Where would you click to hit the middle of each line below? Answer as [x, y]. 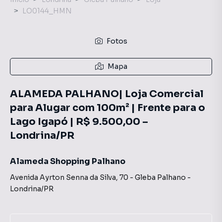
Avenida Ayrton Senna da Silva [63, 177]
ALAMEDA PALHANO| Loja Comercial [107, 94]
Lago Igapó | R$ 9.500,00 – [79, 122]
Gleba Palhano [160, 177]
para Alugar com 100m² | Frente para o [108, 108]
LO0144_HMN [47, 11]
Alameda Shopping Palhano [68, 161]
